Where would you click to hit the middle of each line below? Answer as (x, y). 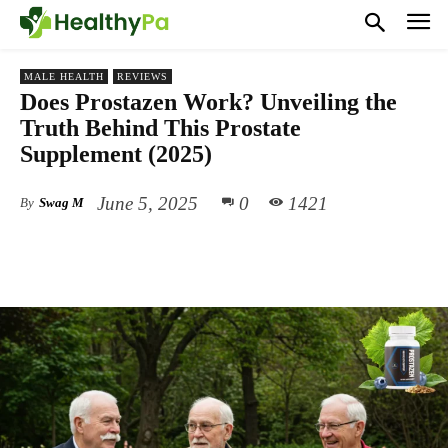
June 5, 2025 (147, 203)
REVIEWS (142, 76)
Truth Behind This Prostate (160, 127)
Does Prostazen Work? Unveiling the (208, 101)
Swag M (61, 202)
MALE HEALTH (64, 76)
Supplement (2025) (116, 153)
